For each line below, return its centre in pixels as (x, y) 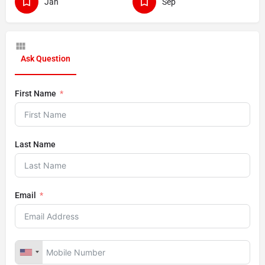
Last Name (35, 144)
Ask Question (46, 58)
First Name (35, 93)
